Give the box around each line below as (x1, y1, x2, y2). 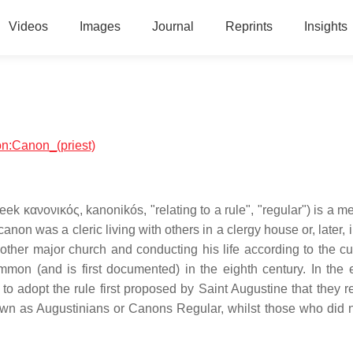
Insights (303, 20, 347, 33)
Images (79, 20, 121, 33)
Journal (151, 20, 194, 33)
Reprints (225, 20, 273, 33)
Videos (8, 20, 48, 33)
